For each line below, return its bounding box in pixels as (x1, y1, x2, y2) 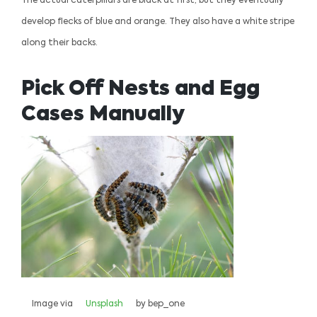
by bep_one (134, 299, 185, 309)
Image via (32, 299, 75, 309)
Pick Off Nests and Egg (21, 79, 260, 100)
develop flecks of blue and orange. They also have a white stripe (21, 18, 294, 27)
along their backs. (21, 39, 98, 48)
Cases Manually (21, 105, 185, 125)
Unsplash (86, 299, 123, 309)
